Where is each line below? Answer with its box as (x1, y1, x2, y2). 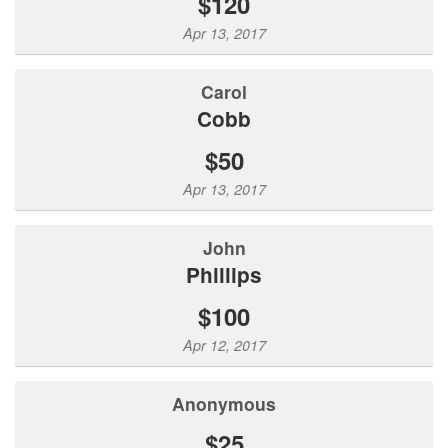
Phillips (200, 259, 262, 289)
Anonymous (185, 390, 276, 416)
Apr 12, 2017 (182, 334, 266, 355)
